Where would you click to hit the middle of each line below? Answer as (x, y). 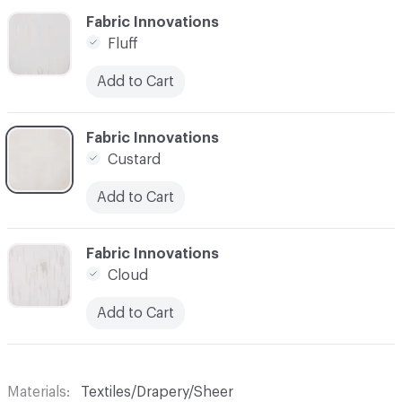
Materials (37, 392)
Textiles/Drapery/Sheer (157, 392)
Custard (134, 159)
